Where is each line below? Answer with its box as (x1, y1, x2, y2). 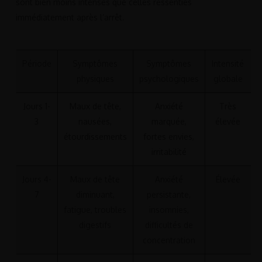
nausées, (78, 116, 112, 127)
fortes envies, (143, 132, 195, 142)
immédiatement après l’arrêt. (15, 12, 125, 23)
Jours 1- (23, 101, 50, 112)
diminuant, (75, 189, 115, 200)
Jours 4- (22, 174, 51, 185)
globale (213, 74, 243, 84)
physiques (76, 74, 114, 84)
